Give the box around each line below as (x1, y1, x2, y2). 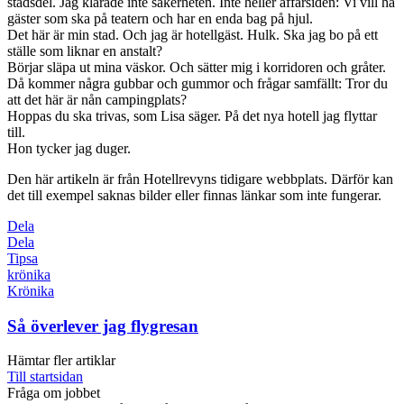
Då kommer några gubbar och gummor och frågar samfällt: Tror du (7, 75, 388, 91)
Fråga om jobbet (7, 385, 100, 401)
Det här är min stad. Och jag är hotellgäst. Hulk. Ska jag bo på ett (7, 26, 378, 42)
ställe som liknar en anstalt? (7, 42, 162, 59)
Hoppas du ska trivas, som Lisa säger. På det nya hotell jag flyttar (7, 107, 377, 124)
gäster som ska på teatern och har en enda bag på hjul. (7, 10, 313, 26)
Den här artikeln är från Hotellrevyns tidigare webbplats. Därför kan (7, 170, 393, 187)
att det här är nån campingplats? (7, 91, 187, 107)
